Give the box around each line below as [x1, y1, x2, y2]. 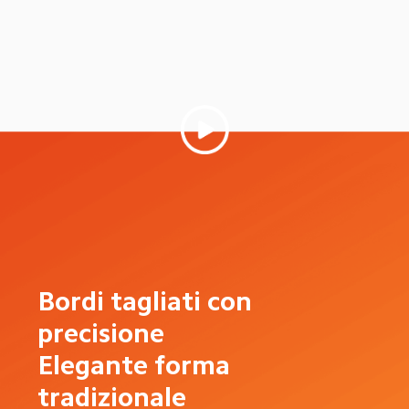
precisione [37, 320, 165, 348]
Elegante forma [37, 351, 237, 380]
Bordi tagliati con [37, 288, 259, 316]
